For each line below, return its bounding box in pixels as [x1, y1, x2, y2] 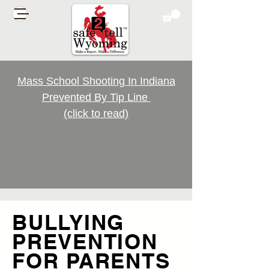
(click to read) [64, 107, 128, 120]
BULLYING [12, 210, 124, 235]
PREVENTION [12, 229, 158, 255]
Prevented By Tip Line [41, 91, 151, 104]
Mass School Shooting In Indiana [17, 75, 175, 88]
